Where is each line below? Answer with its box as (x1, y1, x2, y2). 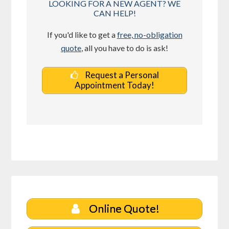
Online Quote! (86, 201, 159, 216)
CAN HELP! (93, 8, 136, 18)
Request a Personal (83, 70, 159, 81)
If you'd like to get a (47, 30, 117, 40)
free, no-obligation (117, 30, 182, 40)
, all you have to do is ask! (81, 43, 168, 53)
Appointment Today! (75, 80, 154, 91)
